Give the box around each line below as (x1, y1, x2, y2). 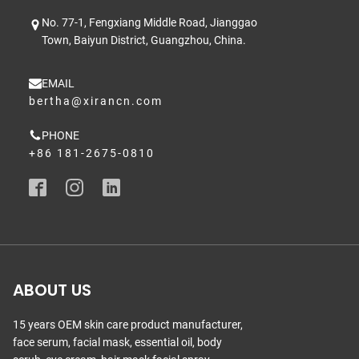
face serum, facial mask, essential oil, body (13, 336, 222, 349)
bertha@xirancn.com (29, 95, 163, 108)
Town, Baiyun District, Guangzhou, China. (42, 34, 246, 47)
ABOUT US (13, 279, 91, 302)
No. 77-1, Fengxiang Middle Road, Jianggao (42, 16, 257, 30)
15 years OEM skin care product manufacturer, (13, 318, 243, 332)
